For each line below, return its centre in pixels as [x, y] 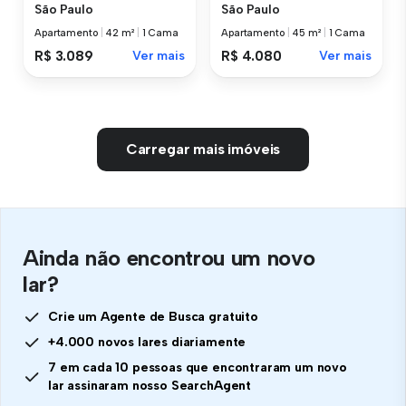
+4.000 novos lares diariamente [147, 342]
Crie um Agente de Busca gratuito [153, 316]
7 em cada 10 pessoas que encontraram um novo [198, 367]
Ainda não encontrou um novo [169, 257]
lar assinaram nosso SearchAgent [150, 385]
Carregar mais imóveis [203, 149]
